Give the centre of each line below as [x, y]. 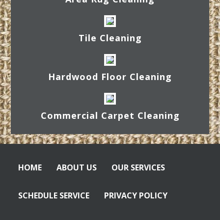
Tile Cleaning [110, 38]
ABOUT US [77, 167]
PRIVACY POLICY [136, 195]
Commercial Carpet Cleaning [110, 115]
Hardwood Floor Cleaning [110, 76]
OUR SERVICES [138, 167]
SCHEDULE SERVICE [54, 195]
